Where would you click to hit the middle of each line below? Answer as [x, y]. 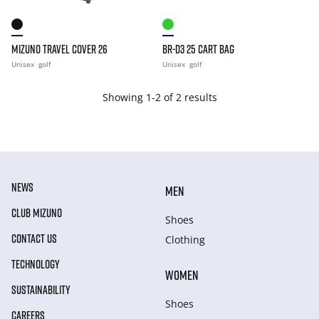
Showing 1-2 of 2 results [159, 97]
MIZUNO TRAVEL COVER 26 [59, 49]
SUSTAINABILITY [41, 290]
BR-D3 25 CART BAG [198, 49]
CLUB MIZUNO [37, 213]
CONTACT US [34, 239]
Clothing [185, 240]
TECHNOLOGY [36, 264]
